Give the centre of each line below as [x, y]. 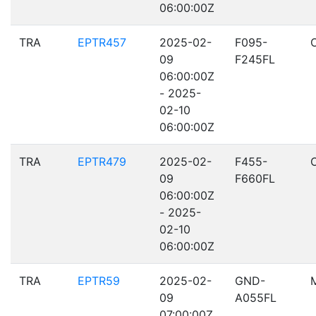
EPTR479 [102, 162]
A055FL [256, 298]
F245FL [255, 59]
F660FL [255, 178]
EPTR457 [102, 42]
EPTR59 [99, 281]
